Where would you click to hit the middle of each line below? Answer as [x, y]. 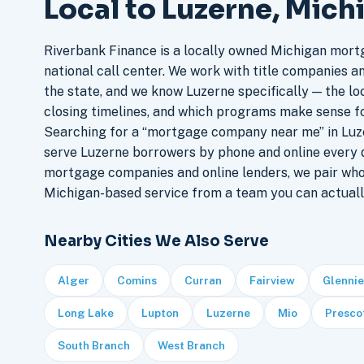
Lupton [160, 313]
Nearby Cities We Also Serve [156, 241]
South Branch [93, 346]
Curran [203, 281]
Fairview [272, 281]
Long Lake [85, 313]
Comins [136, 281]
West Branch [191, 346]
